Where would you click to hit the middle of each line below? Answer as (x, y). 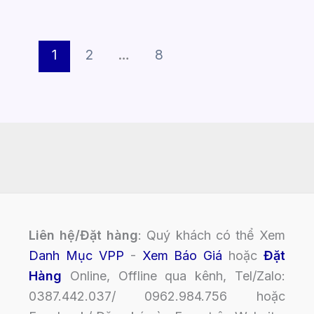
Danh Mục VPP (76, 255)
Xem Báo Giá (182, 255)
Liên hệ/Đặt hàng (83, 235)
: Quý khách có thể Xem (212, 235)
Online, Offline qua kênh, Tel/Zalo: (173, 276)
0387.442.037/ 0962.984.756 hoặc (157, 296)
